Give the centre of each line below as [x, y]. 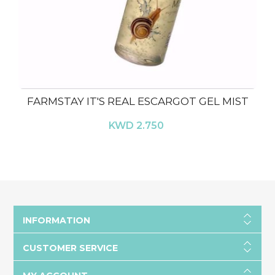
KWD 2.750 [136, 126]
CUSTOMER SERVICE [70, 248]
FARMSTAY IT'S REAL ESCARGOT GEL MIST [137, 101]
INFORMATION [56, 220]
